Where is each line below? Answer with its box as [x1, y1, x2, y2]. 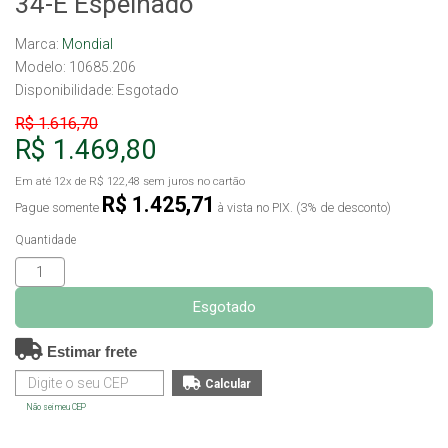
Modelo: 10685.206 [15, 59, 136, 75]
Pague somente [15, 200, 102, 215]
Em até [15, 174, 54, 188]
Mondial [62, 36, 113, 52]
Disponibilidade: [15, 82, 117, 98]
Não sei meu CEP [27, 402, 86, 412]
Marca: [15, 36, 62, 52]
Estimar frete [43, 343, 137, 360]
